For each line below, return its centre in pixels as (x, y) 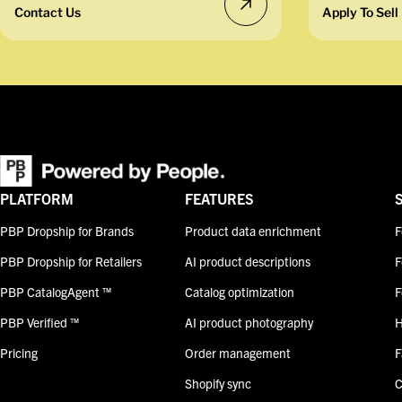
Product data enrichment (253, 231)
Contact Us (47, 12)
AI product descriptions (248, 262)
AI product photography (249, 323)
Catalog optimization (240, 292)
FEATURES (220, 199)
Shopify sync (218, 384)
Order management (238, 353)
